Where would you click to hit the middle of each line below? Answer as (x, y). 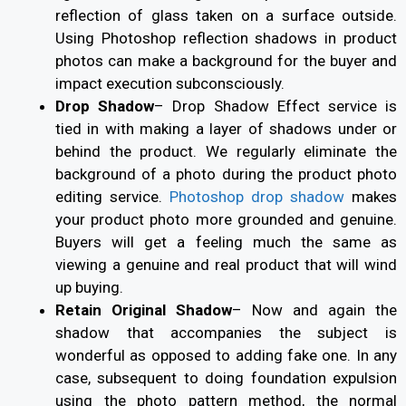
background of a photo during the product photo (226, 174)
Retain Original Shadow (144, 310)
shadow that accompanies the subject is (226, 333)
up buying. (91, 288)
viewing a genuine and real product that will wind (226, 265)
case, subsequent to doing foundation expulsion (226, 378)
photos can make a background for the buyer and (226, 61)
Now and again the (324, 310)
